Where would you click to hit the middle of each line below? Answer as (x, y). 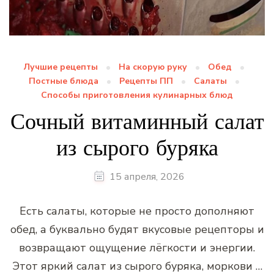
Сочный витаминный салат (137, 121)
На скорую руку (153, 67)
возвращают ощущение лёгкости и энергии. (137, 247)
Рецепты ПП (146, 81)
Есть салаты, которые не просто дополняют (137, 211)
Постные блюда (64, 81)
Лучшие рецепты (61, 67)
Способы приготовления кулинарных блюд (137, 95)
